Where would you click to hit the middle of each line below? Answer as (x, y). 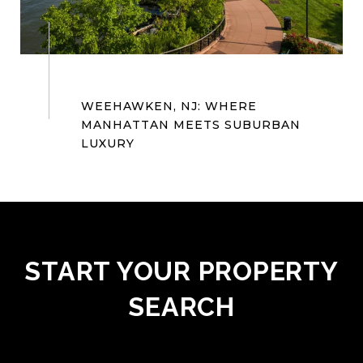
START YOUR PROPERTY (181, 271)
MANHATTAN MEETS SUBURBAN (191, 125)
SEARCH (181, 307)
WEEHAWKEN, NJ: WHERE (169, 106)
